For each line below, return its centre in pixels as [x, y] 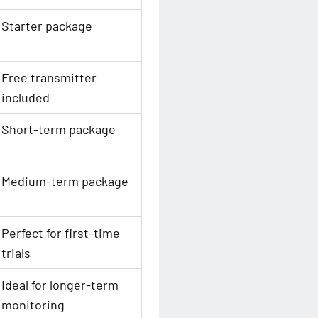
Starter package [47, 26]
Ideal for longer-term [60, 285]
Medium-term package [65, 181]
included [26, 97]
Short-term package [59, 129]
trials [16, 253]
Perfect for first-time [61, 233]
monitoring [33, 305]
